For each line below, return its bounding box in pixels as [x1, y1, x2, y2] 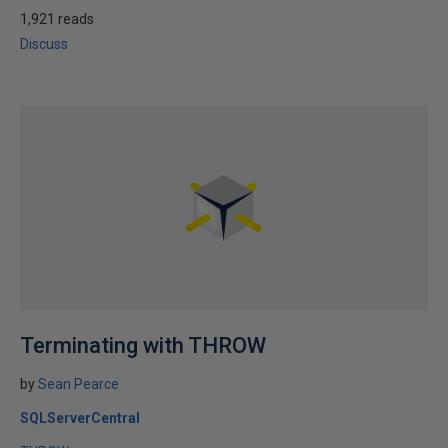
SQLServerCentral [20, 410, 140, 426]
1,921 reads [20, 11, 94, 27]
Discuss [20, 36, 68, 52]
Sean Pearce [38, 376, 119, 392]
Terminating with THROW [20, 333, 266, 358]
